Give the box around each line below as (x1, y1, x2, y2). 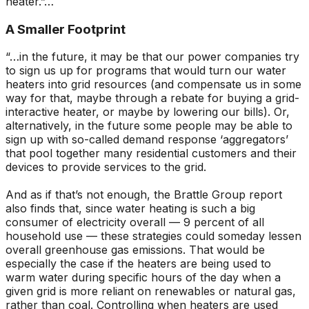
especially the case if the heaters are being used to (6, 257, 271, 271)
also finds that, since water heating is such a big (6, 201, 255, 216)
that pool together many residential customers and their (6, 146, 297, 161)
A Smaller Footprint (6, 21, 126, 37)
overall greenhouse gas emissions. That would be (6, 243, 265, 257)
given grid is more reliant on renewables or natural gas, (6, 284, 296, 299)
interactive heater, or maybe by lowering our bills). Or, (6, 105, 290, 119)
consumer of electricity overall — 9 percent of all (6, 215, 264, 230)
